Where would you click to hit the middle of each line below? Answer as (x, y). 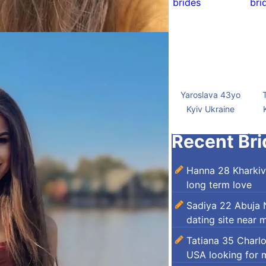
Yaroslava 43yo (210, 95)
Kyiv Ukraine (210, 109)
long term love (219, 185)
